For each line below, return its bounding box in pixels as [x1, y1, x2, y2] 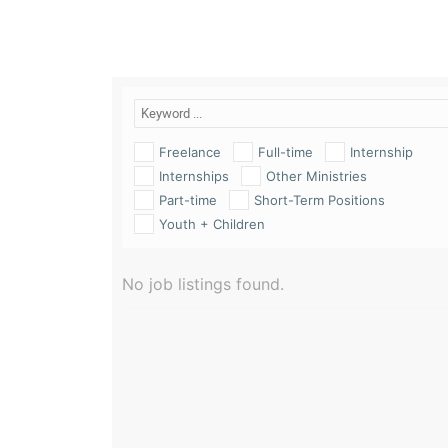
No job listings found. [122, 274, 284, 294]
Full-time [258, 144, 313, 160]
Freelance [159, 144, 221, 160]
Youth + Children [159, 216, 265, 232]
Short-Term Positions [254, 192, 385, 208]
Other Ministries [266, 168, 367, 184]
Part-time [159, 192, 217, 208]
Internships [159, 168, 229, 184]
